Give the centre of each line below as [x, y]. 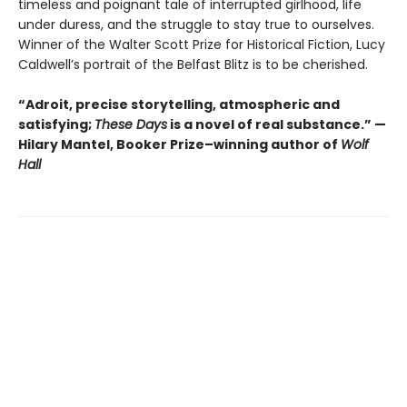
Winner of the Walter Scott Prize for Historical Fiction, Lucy [202, 44]
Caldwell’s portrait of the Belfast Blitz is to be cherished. [193, 64]
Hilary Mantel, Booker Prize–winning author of [179, 144]
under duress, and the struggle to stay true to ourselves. [196, 24]
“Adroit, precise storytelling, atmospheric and [179, 104]
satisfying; [56, 124]
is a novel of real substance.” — [277, 124]
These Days [131, 124]
